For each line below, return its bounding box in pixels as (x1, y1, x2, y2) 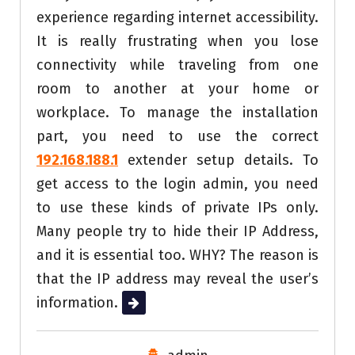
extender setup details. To (118, 151, 319, 169)
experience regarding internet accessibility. (36, 8, 319, 26)
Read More (122, 293, 191, 311)
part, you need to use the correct (36, 127, 319, 145)
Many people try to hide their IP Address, (36, 222, 319, 240)
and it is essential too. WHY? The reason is (36, 246, 319, 264)
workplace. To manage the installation (36, 103, 319, 121)
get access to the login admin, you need (36, 174, 319, 193)
